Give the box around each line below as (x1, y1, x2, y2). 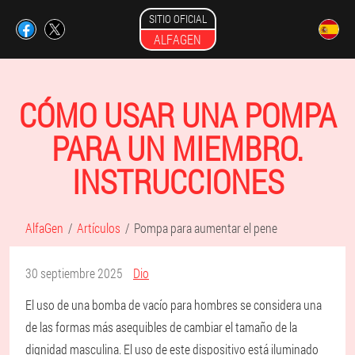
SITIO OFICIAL (148, 11, 207, 26)
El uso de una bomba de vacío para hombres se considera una (25, 296, 322, 313)
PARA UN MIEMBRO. (52, 126, 303, 170)
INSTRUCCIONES (71, 159, 284, 203)
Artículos (77, 219, 120, 236)
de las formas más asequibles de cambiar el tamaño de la (25, 319, 297, 335)
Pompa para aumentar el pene (134, 219, 277, 236)
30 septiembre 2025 (25, 265, 123, 281)
